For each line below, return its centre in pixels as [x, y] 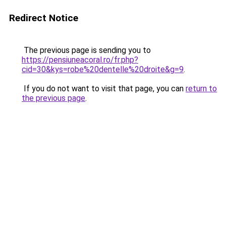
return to [201, 89]
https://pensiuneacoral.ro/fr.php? [80, 60]
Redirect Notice [44, 18]
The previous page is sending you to [86, 50]
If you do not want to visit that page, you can [104, 89]
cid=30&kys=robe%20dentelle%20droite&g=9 [103, 69]
